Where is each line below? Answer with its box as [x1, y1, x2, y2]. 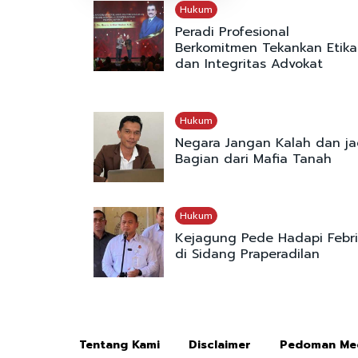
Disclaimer [189, 336, 251, 354]
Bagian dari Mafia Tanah [174, 149, 332, 169]
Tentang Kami [79, 336, 160, 354]
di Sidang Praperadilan [174, 245, 320, 265]
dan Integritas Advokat [174, 54, 323, 74]
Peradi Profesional [174, 22, 289, 42]
